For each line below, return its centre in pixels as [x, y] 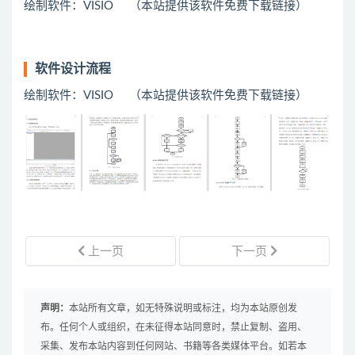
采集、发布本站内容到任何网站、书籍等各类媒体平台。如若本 [174, 346]
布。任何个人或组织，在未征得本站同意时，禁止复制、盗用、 [174, 327]
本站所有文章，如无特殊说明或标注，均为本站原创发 [183, 308]
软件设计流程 [73, 69]
